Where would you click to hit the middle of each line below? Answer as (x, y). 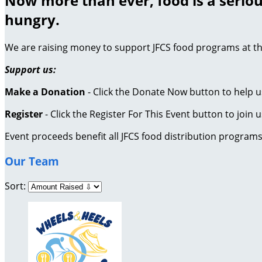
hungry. (32, 20)
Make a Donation (45, 92)
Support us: (30, 70)
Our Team (32, 161)
